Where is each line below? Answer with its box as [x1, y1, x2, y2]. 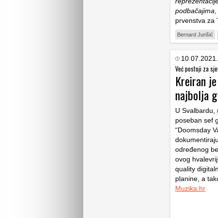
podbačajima [175, 7, 215, 15]
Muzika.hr [175, 184, 205, 192]
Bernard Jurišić [177, 32, 213, 37]
